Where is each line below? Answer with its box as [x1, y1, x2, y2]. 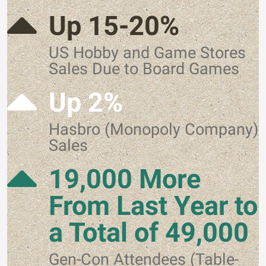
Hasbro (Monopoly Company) [49, 120, 258, 139]
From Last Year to [49, 190, 258, 221]
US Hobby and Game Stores [49, 43, 246, 62]
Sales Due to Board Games [49, 59, 239, 78]
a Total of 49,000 [49, 217, 249, 248]
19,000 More [49, 163, 201, 195]
